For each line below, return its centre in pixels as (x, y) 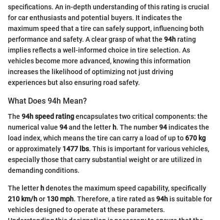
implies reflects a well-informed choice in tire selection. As (99, 50)
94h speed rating (48, 117)
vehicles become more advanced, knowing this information (99, 61)
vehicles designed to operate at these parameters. (86, 210)
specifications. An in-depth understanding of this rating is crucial (109, 7)
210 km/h (23, 199)
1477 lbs (76, 149)
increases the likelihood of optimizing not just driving (91, 71)
